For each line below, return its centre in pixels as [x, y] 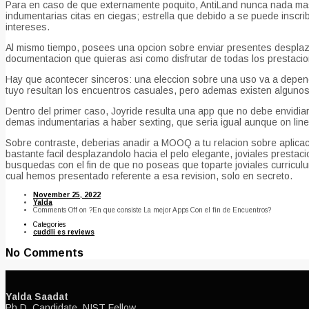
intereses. [28, 27]
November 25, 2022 [67, 195]
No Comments [45, 253]
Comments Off [55, 210]
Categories [49, 225]
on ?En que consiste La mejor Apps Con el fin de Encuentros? [174, 210]
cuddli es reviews [64, 232]
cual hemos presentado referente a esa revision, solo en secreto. [149, 176]
